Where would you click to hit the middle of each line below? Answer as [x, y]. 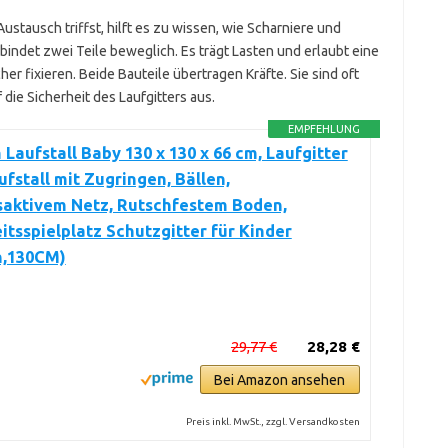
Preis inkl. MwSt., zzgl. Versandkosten [272, 421]
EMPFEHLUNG [323, 129]
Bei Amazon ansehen [280, 380]
